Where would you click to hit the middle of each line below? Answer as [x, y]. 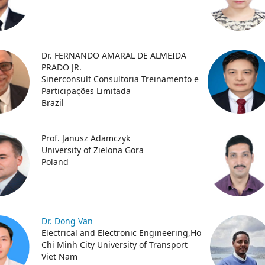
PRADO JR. [62, 67]
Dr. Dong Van [67, 221]
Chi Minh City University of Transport [115, 245]
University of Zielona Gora [93, 150]
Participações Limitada [86, 91]
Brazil [53, 103]
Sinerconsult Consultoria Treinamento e [120, 79]
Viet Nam [60, 256]
